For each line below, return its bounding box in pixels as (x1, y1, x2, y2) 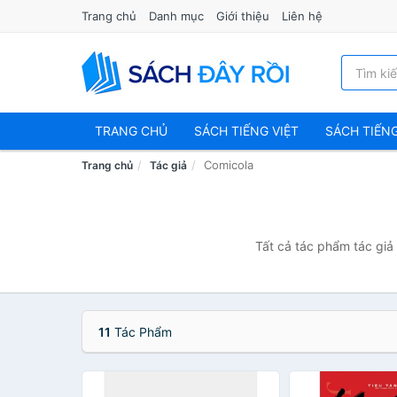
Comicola (204, 158, 253, 172)
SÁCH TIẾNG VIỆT (194, 123, 299, 138)
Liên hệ (282, 9, 323, 23)
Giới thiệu (216, 9, 269, 23)
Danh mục (149, 9, 204, 23)
